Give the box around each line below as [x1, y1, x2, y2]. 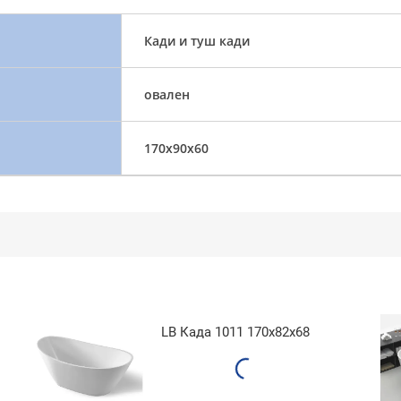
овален [143, 85, 190, 103]
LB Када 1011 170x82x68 [161, 323, 310, 340]
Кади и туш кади [143, 31, 250, 49]
